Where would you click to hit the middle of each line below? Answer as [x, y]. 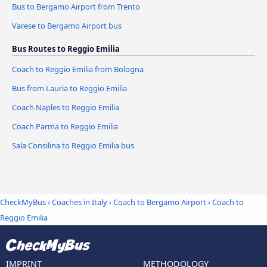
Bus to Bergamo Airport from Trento [76, 7]
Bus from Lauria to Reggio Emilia [69, 89]
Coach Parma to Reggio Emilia [65, 127]
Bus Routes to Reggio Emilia [66, 49]
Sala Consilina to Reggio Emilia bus [73, 146]
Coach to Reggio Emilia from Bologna [78, 69]
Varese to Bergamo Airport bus [67, 26]
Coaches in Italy [80, 202]
